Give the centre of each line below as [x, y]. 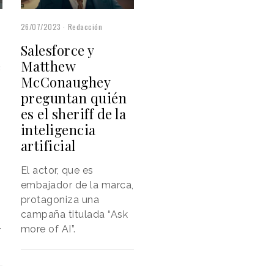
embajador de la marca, [77, 185]
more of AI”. [48, 229]
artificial [48, 145]
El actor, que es [57, 170]
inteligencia [58, 129]
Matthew [48, 66]
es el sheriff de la [73, 113]
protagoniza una [60, 199]
